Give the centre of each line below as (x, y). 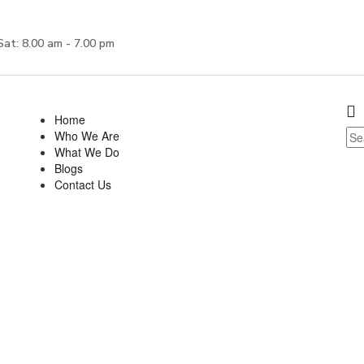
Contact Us (83, 184)
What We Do (87, 152)
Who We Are (87, 136)
